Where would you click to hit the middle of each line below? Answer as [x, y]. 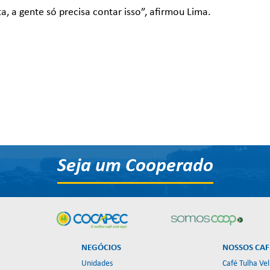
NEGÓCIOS [101, 248]
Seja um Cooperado [135, 166]
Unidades [97, 264]
